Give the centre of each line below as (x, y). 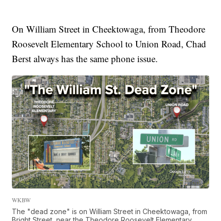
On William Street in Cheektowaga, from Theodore (109, 29)
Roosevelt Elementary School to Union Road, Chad (109, 44)
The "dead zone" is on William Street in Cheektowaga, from (110, 211)
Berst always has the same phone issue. (85, 59)
